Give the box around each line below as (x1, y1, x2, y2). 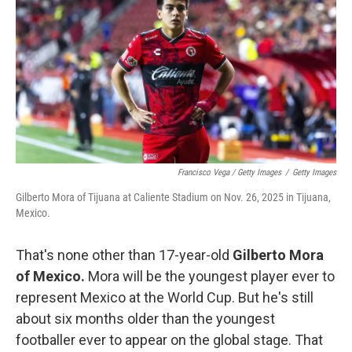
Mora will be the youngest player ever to (85, 268, 335, 285)
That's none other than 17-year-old (16, 247, 233, 264)
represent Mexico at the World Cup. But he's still (16, 289, 313, 306)
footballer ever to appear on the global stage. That (16, 332, 323, 349)
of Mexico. (16, 268, 85, 285)
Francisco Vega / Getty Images (178, 167, 281, 178)
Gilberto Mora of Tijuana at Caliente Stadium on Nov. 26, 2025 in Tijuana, (16, 191, 331, 204)
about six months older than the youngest (16, 310, 275, 328)
